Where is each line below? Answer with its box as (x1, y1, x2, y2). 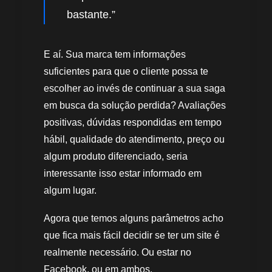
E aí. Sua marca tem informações (44, 49, 186, 60)
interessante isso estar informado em (44, 168, 202, 179)
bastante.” (67, 8, 115, 21)
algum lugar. (44, 185, 97, 196)
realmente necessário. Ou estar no (44, 247, 191, 258)
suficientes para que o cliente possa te (44, 66, 208, 77)
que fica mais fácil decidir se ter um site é (44, 230, 220, 241)
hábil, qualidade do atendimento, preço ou (44, 134, 225, 145)
